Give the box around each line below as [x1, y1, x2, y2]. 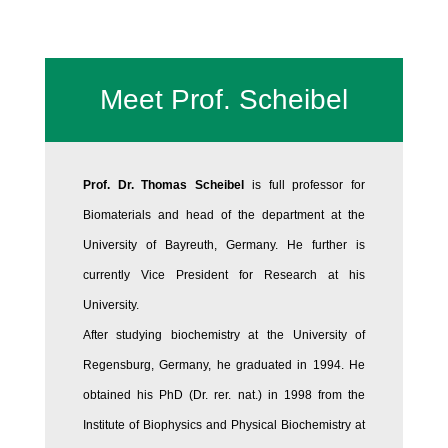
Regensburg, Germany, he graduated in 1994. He [82, 358, 366, 373]
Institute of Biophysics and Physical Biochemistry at [82, 418, 366, 433]
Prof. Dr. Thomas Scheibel [82, 178, 245, 193]
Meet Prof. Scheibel [99, 84, 348, 116]
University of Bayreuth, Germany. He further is [82, 238, 366, 253]
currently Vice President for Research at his [82, 268, 366, 283]
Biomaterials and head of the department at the [82, 208, 366, 223]
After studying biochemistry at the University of [82, 328, 366, 343]
